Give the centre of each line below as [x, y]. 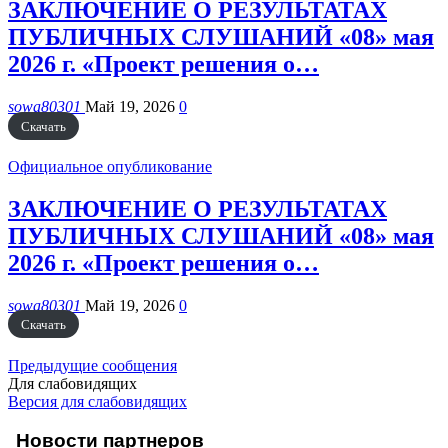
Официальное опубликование [110, 167]
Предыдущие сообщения [92, 365]
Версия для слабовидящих [97, 401]
